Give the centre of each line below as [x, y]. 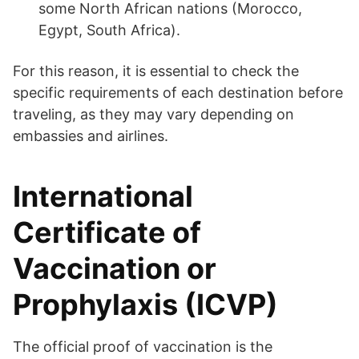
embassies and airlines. [91, 136]
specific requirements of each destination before [178, 93]
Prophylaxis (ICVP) [145, 305]
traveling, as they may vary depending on [153, 115]
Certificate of [107, 233]
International [103, 197]
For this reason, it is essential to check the [156, 71]
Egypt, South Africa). [109, 30]
